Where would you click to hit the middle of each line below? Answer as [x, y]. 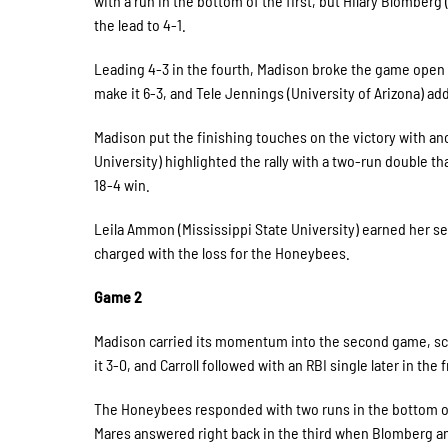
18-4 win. [122, 184]
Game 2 [118, 296]
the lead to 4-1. [140, 24]
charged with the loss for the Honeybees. [222, 252]
